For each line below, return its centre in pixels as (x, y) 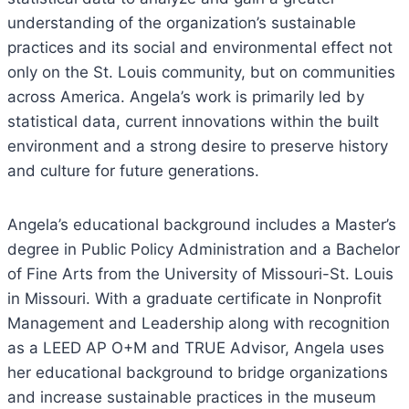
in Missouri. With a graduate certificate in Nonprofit (194, 299)
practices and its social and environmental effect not (200, 48)
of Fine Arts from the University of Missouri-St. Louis (200, 274)
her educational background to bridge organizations (198, 373)
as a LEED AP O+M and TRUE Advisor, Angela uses (196, 348)
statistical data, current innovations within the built (193, 122)
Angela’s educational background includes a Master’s (202, 225)
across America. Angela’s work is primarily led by (186, 97)
